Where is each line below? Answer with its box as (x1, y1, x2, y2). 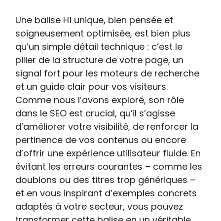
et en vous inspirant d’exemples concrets (15, 187, 197, 199)
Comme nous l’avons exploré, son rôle (15, 94, 184, 106)
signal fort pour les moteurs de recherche (15, 67, 200, 79)
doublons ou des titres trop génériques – (15, 174, 196, 186)
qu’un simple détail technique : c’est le (15, 40, 183, 53)
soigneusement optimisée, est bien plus (15, 27, 191, 39)
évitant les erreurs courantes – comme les (15, 160, 203, 173)
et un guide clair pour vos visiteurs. (15, 80, 168, 93)
